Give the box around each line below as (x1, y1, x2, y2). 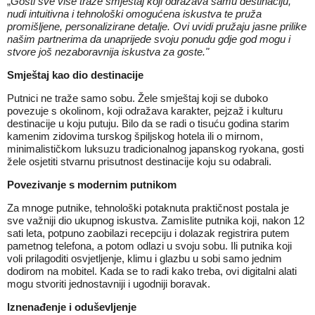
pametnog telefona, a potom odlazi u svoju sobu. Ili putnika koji (7, 240, 292, 252)
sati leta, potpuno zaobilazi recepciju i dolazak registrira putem (7, 227, 290, 239)
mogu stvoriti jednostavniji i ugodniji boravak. (7, 278, 210, 290)
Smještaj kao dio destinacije (7, 69, 143, 81)
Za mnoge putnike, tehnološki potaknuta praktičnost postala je (7, 202, 289, 214)
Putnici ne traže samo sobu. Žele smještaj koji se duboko (7, 92, 268, 104)
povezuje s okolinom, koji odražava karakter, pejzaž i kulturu (7, 105, 283, 117)
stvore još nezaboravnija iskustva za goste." (7, 46, 209, 58)
